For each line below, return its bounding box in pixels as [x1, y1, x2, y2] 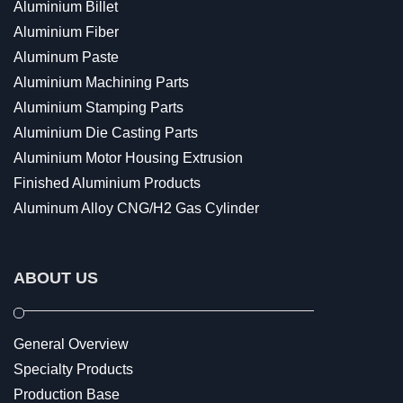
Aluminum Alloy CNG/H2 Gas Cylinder [13, 201, 259, 216]
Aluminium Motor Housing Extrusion [13, 150, 243, 166]
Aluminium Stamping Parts [13, 100, 184, 115]
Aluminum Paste [13, 49, 119, 65]
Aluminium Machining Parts [13, 75, 189, 90]
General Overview [13, 336, 129, 352]
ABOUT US [13, 269, 98, 287]
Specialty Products [13, 362, 133, 377]
